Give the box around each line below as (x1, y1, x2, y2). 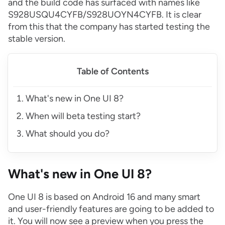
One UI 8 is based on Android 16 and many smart (8, 191, 200, 203)
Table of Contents (76, 66, 149, 77)
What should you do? (26, 128, 109, 140)
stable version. (8, 33, 65, 45)
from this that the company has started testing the (8, 21, 210, 33)
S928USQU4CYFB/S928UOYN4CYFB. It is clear (8, 9, 201, 21)
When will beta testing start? (26, 110, 141, 122)
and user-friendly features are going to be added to (8, 203, 214, 215)
